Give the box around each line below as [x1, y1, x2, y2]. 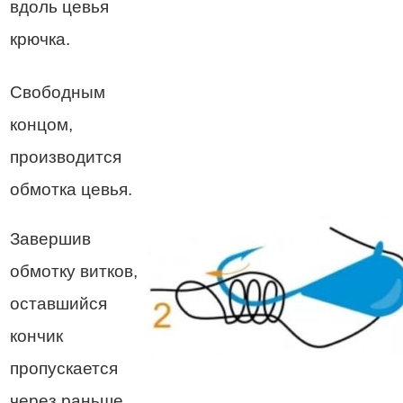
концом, [10, 114, 73, 134]
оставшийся [10, 293, 107, 313]
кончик [10, 326, 63, 345]
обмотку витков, [10, 261, 138, 281]
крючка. [10, 29, 70, 49]
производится [10, 147, 121, 166]
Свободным [10, 82, 105, 102]
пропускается [10, 358, 118, 378]
